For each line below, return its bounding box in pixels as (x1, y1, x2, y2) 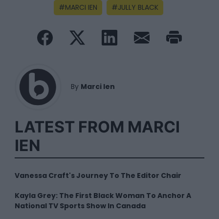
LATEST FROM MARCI (15, 117, 180, 136)
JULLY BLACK (117, 2, 158, 12)
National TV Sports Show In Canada (15, 200, 146, 211)
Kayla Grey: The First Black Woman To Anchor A (15, 190, 191, 200)
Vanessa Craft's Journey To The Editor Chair (15, 170, 181, 180)
